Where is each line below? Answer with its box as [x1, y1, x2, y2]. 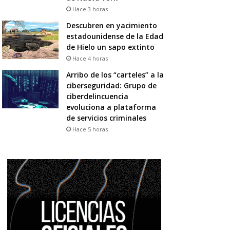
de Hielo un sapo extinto [66, 42, 155, 52]
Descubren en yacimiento [66, 20, 157, 30]
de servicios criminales [66, 112, 146, 123]
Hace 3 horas [72, 5, 108, 13]
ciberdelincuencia [66, 91, 128, 101]
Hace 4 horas [72, 54, 108, 62]
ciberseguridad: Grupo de [66, 80, 157, 90]
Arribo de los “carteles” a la [66, 69, 164, 80]
